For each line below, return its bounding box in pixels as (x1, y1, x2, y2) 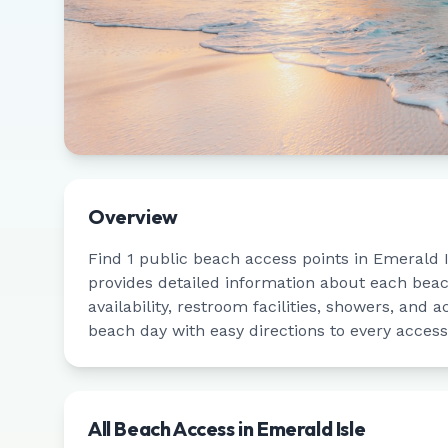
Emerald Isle (257, 416, 366, 441)
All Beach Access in (88, 416, 258, 441)
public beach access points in (134, 249, 373, 268)
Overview (88, 204, 178, 229)
